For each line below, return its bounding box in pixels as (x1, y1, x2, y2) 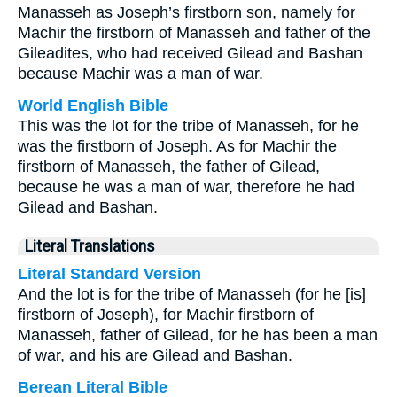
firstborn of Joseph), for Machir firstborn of (18, 306, 314, 323)
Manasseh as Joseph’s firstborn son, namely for (18, 4, 355, 21)
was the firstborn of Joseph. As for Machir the (18, 137, 337, 155)
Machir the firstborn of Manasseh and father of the (18, 24, 370, 42)
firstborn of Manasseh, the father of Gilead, (18, 158, 320, 175)
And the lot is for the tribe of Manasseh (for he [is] (18, 285, 366, 303)
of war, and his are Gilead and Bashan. (18, 346, 292, 364)
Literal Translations (25, 237, 155, 255)
